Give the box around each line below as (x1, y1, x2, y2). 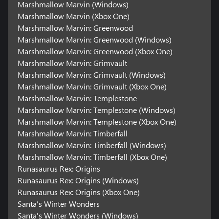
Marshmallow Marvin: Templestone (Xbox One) (17, 116, 176, 127)
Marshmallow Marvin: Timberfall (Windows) (17, 140, 166, 151)
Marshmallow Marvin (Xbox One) (17, 11, 130, 22)
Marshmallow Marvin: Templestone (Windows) (17, 105, 175, 115)
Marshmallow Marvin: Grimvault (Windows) (17, 69, 166, 80)
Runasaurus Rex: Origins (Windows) (17, 175, 139, 186)
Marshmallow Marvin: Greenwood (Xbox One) (17, 46, 173, 57)
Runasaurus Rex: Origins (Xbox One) (17, 187, 140, 197)
